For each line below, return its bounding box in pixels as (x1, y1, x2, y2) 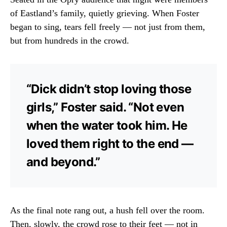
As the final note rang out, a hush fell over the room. (10, 205, 205, 216)
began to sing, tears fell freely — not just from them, (10, 22, 205, 32)
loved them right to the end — (26, 136, 194, 152)
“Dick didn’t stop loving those (26, 82, 191, 97)
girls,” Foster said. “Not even (26, 100, 184, 115)
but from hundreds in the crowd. (10, 35, 129, 46)
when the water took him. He (26, 118, 187, 133)
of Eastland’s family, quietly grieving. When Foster (10, 8, 199, 19)
